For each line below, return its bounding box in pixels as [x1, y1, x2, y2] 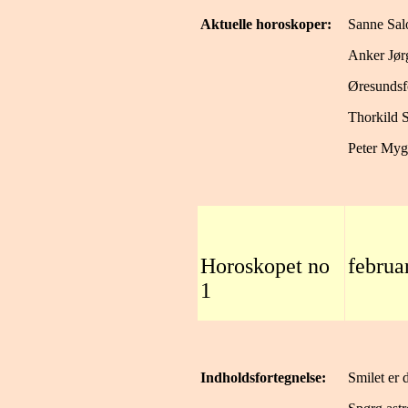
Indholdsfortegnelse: [200, 370, 326, 385]
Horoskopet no [200, 254, 330, 278]
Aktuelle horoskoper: [200, 16, 331, 32]
